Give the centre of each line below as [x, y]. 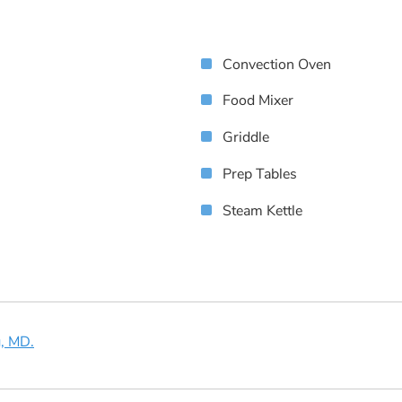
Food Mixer [258, 101]
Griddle [246, 138]
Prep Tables [260, 175]
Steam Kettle [262, 210]
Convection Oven [277, 64]
